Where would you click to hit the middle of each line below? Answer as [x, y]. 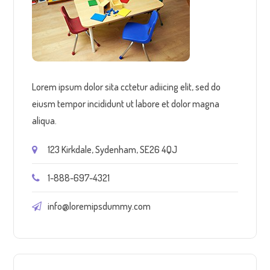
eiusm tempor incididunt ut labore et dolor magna [126, 104]
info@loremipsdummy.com [99, 206]
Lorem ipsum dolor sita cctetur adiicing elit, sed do [127, 87]
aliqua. [45, 121]
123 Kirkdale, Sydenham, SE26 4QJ [113, 150]
